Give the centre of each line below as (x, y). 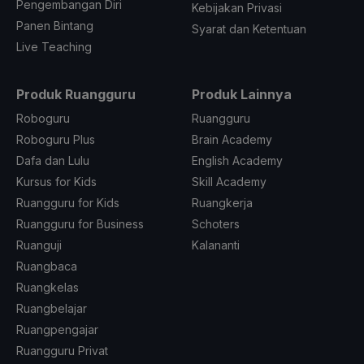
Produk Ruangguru (76, 94)
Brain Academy (232, 139)
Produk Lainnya (242, 94)
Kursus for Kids (56, 181)
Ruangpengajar (57, 329)
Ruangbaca (47, 266)
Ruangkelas (48, 287)
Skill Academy (229, 181)
